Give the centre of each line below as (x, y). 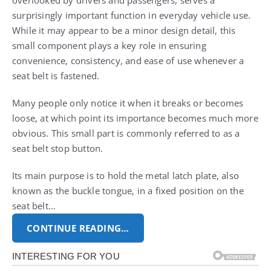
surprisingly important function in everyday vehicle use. (132, 15)
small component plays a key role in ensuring (109, 45)
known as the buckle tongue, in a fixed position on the (128, 190)
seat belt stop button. (58, 148)
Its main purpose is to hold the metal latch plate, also (126, 175)
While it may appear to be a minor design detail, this (124, 30)
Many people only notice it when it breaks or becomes (128, 103)
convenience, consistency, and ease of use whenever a (128, 60)
